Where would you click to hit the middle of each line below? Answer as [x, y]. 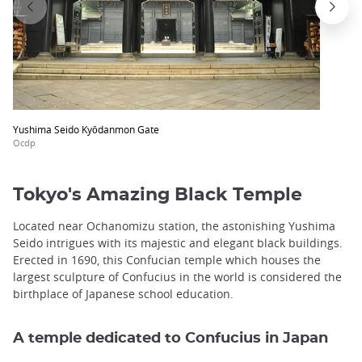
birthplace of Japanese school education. [123, 294]
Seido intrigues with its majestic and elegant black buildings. [178, 243]
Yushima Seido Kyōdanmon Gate [86, 129]
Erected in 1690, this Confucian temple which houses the [167, 260]
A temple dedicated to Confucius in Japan [170, 339]
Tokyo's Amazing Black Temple [158, 195]
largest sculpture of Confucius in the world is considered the [177, 277]
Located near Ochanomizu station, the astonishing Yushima [174, 226]
